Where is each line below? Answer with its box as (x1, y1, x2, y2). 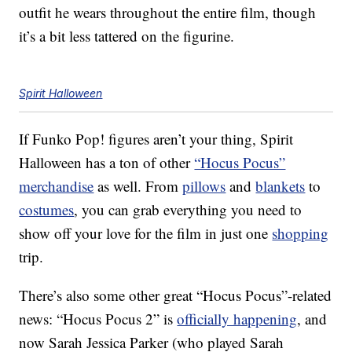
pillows (182, 176, 226, 196)
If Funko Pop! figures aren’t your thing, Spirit (19, 129, 294, 149)
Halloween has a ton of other (19, 152, 195, 173)
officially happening (177, 309, 298, 329)
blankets (255, 176, 306, 196)
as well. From (93, 176, 183, 196)
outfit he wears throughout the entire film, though (19, 2, 317, 23)
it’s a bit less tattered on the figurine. (19, 26, 235, 46)
